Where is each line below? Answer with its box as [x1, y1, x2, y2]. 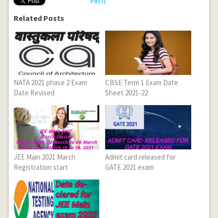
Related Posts [13, 13, 64, 23]
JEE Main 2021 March [13, 152, 75, 162]
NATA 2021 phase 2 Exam [13, 77, 87, 87]
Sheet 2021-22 [105, 88, 148, 97]
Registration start [13, 163, 68, 172]
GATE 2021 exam [105, 163, 154, 172]
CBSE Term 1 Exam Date [105, 77, 179, 87]
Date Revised [13, 88, 54, 97]
